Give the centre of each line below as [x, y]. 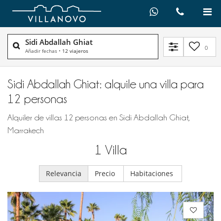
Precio [106, 174]
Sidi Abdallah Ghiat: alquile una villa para [106, 84]
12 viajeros [75, 51]
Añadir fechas [41, 51]
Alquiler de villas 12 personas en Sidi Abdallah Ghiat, [99, 118]
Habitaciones [153, 174]
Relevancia [64, 174]
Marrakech [26, 130]
